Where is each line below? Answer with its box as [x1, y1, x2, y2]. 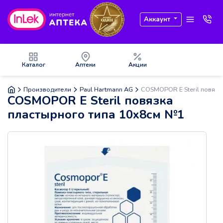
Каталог [21, 61, 45, 69]
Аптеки [75, 61, 96, 69]
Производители [23, 85, 72, 94]
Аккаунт [144, 14, 171, 24]
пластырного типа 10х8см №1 [7, 107, 184, 123]
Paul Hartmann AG [79, 85, 133, 94]
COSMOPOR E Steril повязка [7, 93, 173, 109]
